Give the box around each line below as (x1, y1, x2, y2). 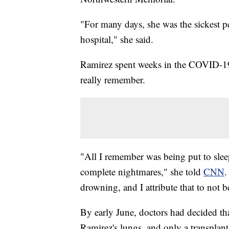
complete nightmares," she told (80, 165, 203, 178)
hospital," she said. (80, 33, 153, 46)
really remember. (80, 73, 145, 86)
